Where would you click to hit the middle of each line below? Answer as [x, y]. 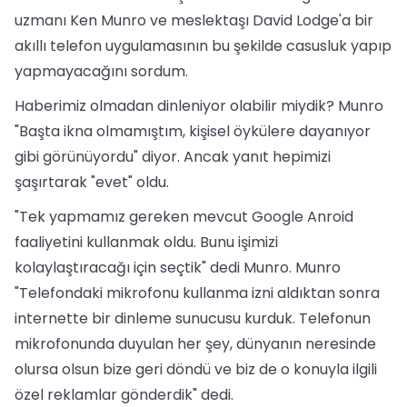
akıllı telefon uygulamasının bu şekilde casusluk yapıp [203, 46]
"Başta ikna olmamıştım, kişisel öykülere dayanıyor [193, 131]
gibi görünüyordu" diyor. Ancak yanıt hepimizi [173, 157]
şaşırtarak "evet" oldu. [92, 182]
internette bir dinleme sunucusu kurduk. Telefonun [193, 318]
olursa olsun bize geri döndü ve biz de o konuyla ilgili [196, 369]
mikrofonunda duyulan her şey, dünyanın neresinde [195, 344]
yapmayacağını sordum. [101, 71]
